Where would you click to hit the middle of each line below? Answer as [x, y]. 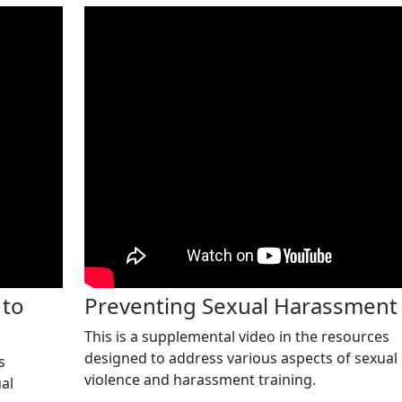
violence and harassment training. [200, 379]
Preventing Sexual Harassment [240, 305]
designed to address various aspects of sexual [240, 358]
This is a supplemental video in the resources [236, 336]
